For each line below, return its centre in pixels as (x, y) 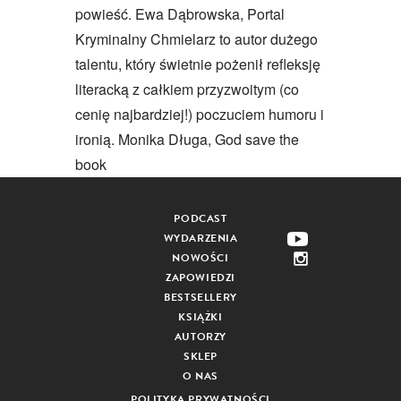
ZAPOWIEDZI (200, 277)
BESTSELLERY (200, 297)
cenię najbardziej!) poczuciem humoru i (200, 114)
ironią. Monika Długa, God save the (187, 139)
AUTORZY (200, 337)
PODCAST (200, 218)
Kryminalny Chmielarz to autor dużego (196, 39)
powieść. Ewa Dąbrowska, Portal (180, 14)
